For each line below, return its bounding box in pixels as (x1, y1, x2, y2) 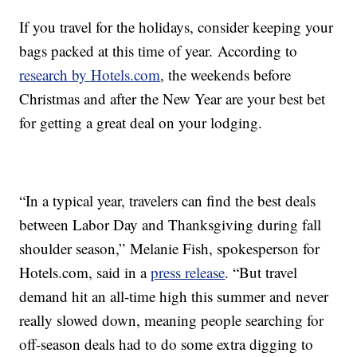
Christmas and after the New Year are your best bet (19, 88, 326, 109)
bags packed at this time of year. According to (19, 41, 298, 61)
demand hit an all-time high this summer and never (19, 286, 329, 307)
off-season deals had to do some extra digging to (19, 334, 314, 355)
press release (151, 262, 226, 283)
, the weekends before (160, 65, 292, 85)
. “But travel (225, 262, 298, 283)
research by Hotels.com (19, 65, 161, 85)
